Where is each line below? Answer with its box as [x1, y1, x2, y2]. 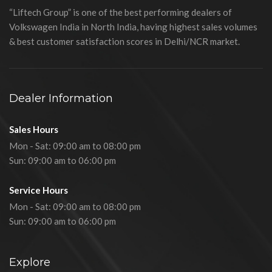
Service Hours [9, 185, 68, 196]
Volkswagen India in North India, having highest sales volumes [9, 21, 257, 33]
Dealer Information [9, 92, 113, 106]
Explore [9, 256, 50, 270]
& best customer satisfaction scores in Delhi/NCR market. [9, 36, 240, 47]
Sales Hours [9, 124, 58, 135]
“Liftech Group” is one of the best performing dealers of [9, 7, 232, 18]
